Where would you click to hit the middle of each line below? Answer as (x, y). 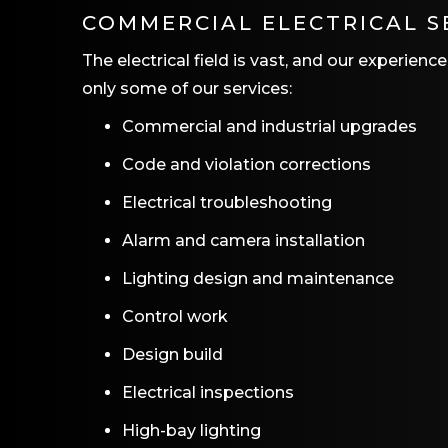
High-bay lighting (191, 430)
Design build (172, 354)
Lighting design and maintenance (258, 278)
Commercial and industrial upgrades (269, 126)
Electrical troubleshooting (227, 202)
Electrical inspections (208, 392)
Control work (175, 316)
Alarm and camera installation (243, 240)
